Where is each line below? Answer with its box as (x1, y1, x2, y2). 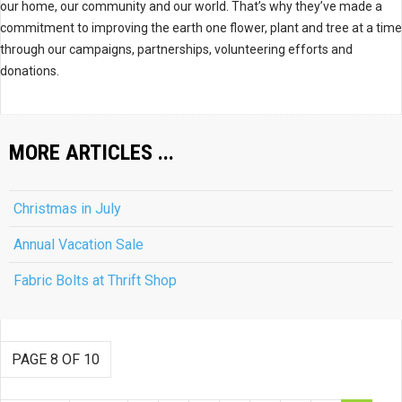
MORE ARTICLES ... (9, 139, 174, 165)
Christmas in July (13, 199, 121, 217)
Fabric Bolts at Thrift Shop (13, 271, 177, 289)
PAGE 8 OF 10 (12, 350, 100, 368)
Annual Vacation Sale (13, 235, 144, 253)
